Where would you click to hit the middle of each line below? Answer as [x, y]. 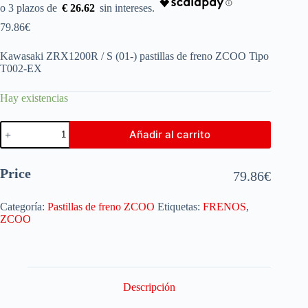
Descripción [150, 287]
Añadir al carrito [170, 135]
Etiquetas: [180, 206]
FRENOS [224, 206]
